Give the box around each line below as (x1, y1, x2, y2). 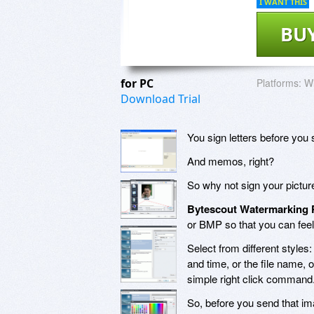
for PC (121, 75, 156, 91)
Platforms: (257, 75, 301, 90)
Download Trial (121, 90, 200, 107)
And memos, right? (187, 153, 274, 168)
